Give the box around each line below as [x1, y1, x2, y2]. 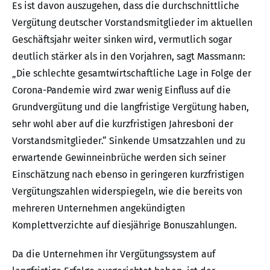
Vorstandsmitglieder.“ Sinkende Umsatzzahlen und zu [12, 134, 245, 146]
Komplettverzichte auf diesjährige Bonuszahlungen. [12, 219, 237, 231]
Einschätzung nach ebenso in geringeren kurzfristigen [12, 168, 244, 180]
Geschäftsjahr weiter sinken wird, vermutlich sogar [12, 33, 232, 45]
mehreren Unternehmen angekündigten [12, 202, 185, 214]
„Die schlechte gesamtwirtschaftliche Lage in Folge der [12, 67, 251, 79]
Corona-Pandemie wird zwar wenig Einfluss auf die [12, 84, 231, 96]
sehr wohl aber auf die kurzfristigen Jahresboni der [12, 118, 233, 130]
